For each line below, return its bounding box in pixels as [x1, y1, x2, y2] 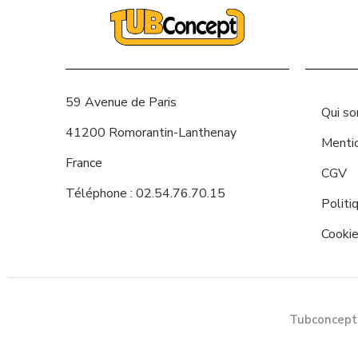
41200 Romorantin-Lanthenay [66, 123, 237, 141]
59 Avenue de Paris [66, 93, 177, 111]
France [66, 153, 102, 172]
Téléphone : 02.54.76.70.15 [66, 184, 225, 202]
